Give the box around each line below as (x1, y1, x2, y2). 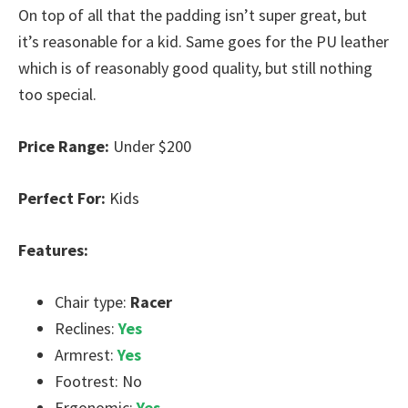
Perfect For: (18, 188, 106, 209)
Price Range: (18, 136, 109, 157)
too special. (18, 84, 97, 105)
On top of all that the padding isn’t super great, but (18, 5, 367, 25)
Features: (18, 240, 88, 260)
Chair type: (55, 291, 130, 312)
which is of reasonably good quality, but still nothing (18, 57, 372, 78)
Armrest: (55, 344, 117, 365)
